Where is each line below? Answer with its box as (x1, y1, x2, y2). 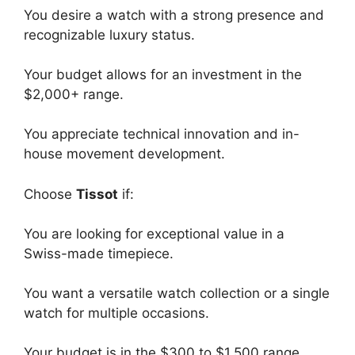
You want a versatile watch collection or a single (24, 284, 330, 301)
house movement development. (24, 146, 225, 162)
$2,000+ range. (24, 86, 124, 102)
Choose (24, 185, 76, 202)
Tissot (76, 185, 118, 202)
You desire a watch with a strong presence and (24, 7, 324, 23)
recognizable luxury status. (24, 27, 195, 43)
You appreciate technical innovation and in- (24, 126, 300, 142)
